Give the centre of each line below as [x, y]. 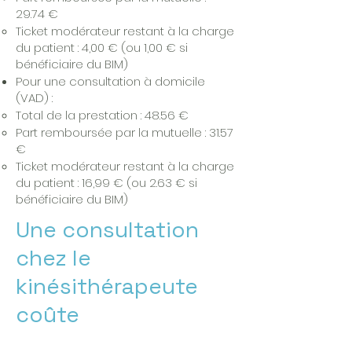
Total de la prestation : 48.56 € [102, 115]
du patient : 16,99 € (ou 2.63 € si [106, 183]
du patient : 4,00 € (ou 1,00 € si [102, 48]
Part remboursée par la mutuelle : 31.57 [125, 132]
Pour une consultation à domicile [110, 81]
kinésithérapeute [107, 286]
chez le [53, 258]
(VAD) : [34, 98]
